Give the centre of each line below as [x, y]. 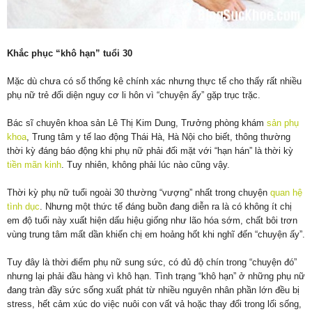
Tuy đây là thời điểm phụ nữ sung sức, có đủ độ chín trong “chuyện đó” [152, 262]
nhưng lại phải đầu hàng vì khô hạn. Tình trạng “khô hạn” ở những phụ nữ [156, 276]
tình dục [23, 206]
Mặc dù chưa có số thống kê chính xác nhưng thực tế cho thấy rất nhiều [154, 81]
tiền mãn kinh [34, 164]
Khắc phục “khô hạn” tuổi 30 [70, 53]
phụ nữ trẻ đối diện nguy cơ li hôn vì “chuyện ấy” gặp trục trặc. [134, 95]
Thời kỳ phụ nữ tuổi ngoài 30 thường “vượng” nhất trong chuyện [139, 192]
